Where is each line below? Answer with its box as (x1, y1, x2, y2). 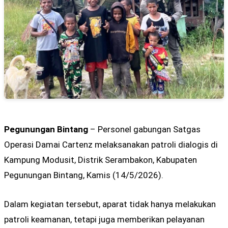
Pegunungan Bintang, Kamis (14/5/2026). (4, 169, 163, 180)
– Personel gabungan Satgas (88, 124, 201, 134)
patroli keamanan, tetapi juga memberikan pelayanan (4, 214, 205, 224)
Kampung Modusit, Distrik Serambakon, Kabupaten (4, 154, 197, 165)
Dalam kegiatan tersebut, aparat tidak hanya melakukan (4, 198, 216, 209)
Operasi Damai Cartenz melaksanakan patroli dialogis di (4, 139, 218, 150)
